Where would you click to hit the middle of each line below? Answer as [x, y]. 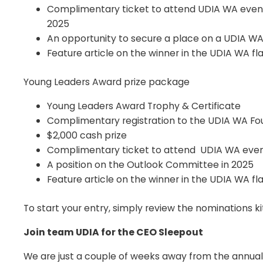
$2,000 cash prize [87, 136]
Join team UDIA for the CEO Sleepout [113, 232]
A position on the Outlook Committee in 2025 [150, 165]
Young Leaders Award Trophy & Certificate [144, 106]
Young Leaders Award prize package [107, 82]
